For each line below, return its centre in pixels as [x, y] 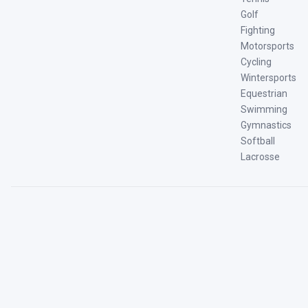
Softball [258, 141]
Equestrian [264, 93]
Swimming [264, 109]
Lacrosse [260, 156]
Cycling [256, 62]
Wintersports [268, 77]
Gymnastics [266, 125]
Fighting [258, 30]
